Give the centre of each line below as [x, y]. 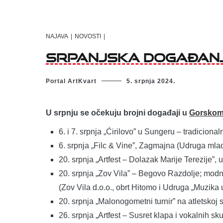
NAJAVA [57, 37]
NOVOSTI [88, 37]
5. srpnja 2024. [151, 81]
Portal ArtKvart [71, 81]
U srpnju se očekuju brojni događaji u [117, 112]
